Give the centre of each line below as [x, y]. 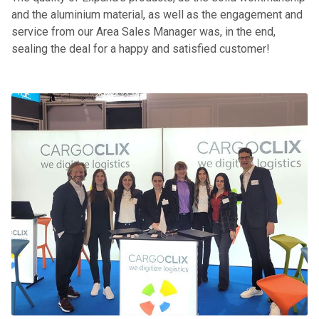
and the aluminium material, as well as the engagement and [157, 15]
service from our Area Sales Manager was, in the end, [144, 32]
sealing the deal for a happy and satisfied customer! [141, 49]
